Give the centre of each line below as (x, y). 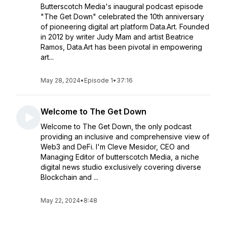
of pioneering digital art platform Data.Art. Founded (125, 27)
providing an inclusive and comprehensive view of (125, 137)
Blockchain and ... (69, 177)
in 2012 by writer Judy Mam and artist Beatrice (117, 37)
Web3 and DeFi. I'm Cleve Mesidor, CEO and (115, 147)
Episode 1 (99, 80)
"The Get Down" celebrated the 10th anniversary (122, 16)
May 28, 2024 (61, 80)
